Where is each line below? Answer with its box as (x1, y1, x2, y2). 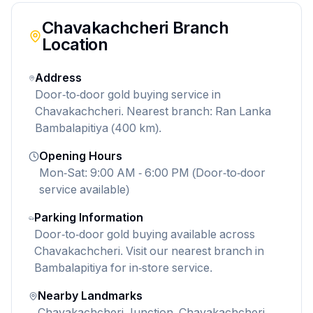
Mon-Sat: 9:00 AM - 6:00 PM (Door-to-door (39, 167, 266, 179)
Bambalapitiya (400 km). (35, 122, 161, 134)
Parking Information (34, 212, 143, 224)
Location (41, 35, 108, 54)
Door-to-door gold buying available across (34, 228, 255, 240)
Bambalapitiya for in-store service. (34, 262, 212, 274)
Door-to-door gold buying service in (35, 89, 221, 101)
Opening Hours (39, 150, 123, 162)
